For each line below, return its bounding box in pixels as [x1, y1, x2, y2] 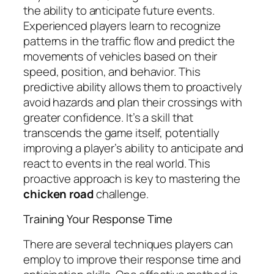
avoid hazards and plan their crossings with [23, 94, 242, 110]
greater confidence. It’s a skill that [23, 109, 194, 125]
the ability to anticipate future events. [23, 2, 215, 18]
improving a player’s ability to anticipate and [23, 139, 244, 156]
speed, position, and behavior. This [23, 63, 201, 80]
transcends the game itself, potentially [23, 124, 220, 141]
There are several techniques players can [23, 235, 233, 252]
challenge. [93, 185, 149, 202]
